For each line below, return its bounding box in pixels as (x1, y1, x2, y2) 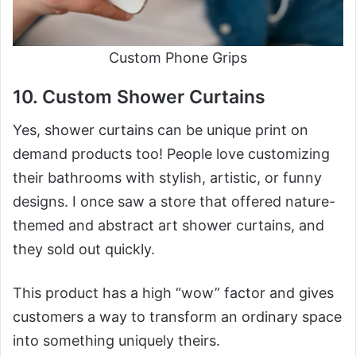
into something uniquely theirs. (13, 332, 220, 350)
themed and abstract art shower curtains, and (13, 217, 324, 234)
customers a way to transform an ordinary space (13, 308, 342, 326)
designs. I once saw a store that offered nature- (13, 193, 335, 211)
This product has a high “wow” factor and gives (13, 284, 334, 302)
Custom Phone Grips (109, 48, 247, 66)
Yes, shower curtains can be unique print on (13, 122, 308, 139)
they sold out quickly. (13, 241, 155, 258)
